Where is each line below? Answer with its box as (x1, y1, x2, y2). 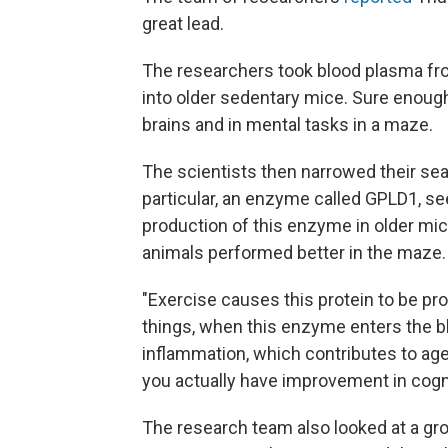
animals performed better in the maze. (142, 242, 446, 264)
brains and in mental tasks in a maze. (142, 114, 433, 136)
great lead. (142, 13, 224, 35)
